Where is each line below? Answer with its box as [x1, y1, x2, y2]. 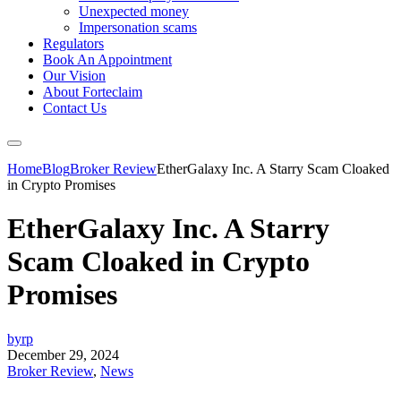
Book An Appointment [43, 52, 172, 67]
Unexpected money [79, 4, 189, 19]
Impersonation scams [79, 20, 197, 35]
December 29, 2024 [7, 346, 119, 363]
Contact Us [43, 100, 107, 115]
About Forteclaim [43, 84, 142, 99]
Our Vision [43, 68, 106, 83]
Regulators [43, 36, 104, 51]
